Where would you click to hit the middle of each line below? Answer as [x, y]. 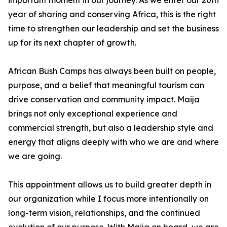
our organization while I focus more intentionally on [108, 199]
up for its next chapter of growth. [72, 43]
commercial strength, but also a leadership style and [111, 128]
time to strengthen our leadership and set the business [113, 29]
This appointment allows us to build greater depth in [110, 185]
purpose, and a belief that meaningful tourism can [106, 85]
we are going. [35, 156]
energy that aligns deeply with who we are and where [113, 142]
